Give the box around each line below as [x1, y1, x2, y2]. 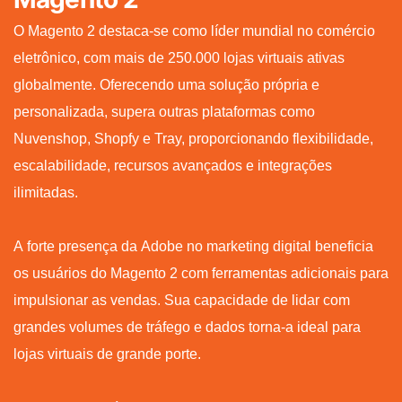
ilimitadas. [13, 184, 78, 200]
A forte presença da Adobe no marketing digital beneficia [13, 238, 373, 254]
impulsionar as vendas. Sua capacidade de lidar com [13, 292, 350, 308]
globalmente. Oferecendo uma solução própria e [13, 76, 319, 92]
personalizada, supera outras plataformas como [13, 103, 315, 119]
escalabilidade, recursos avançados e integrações [13, 157, 332, 173]
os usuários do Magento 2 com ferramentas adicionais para [13, 265, 389, 281]
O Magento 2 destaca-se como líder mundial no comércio [13, 22, 375, 39]
